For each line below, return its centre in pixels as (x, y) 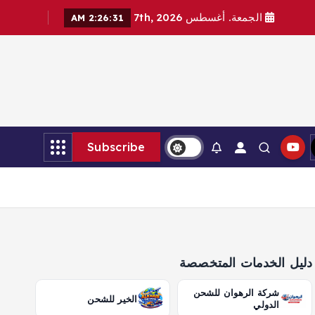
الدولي (266, 305)
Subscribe (116, 147)
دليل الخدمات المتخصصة (246, 263)
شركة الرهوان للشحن (236, 293)
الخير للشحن (112, 299)
